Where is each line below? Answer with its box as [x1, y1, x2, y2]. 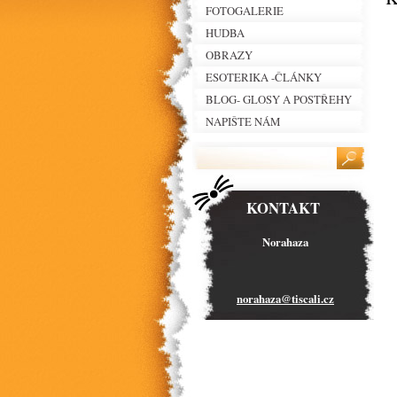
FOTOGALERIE [206, 3, 284, 19]
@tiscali [281, 291, 321, 307]
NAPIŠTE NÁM [206, 113, 280, 129]
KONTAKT [246, 197, 320, 219]
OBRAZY [206, 47, 253, 63]
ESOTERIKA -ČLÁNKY [206, 69, 322, 85]
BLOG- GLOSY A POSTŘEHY [206, 91, 352, 107]
